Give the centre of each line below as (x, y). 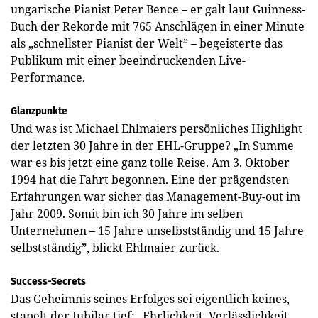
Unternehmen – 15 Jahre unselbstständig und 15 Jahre (157, 230)
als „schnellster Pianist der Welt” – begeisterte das (147, 43)
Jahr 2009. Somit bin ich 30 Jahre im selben (127, 213)
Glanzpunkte (39, 111)
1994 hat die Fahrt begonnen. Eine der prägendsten (150, 179)
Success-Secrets (48, 281)
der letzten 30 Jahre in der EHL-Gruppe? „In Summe (152, 145)
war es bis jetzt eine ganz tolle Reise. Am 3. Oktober (150, 162)
